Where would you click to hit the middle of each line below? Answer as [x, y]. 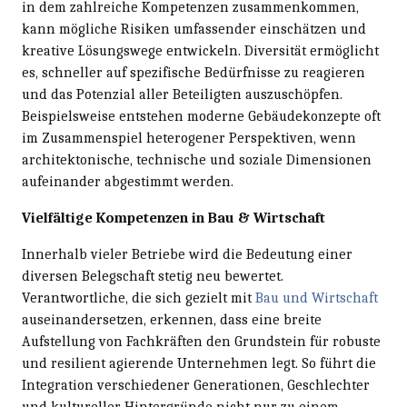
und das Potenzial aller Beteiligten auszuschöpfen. [182, 94]
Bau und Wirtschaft [317, 298]
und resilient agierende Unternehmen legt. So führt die [199, 363]
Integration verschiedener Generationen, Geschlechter [196, 385]
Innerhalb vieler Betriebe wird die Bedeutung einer [187, 254]
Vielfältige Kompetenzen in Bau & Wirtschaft [174, 218]
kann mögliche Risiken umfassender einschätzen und [194, 29]
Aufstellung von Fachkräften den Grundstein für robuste [201, 341]
